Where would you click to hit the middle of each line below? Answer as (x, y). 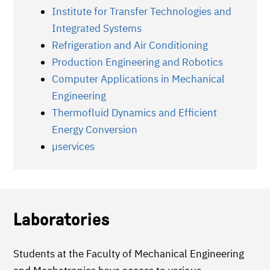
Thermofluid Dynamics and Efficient (134, 112)
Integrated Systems (97, 28)
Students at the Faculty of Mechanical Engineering (129, 253)
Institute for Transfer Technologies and (142, 11)
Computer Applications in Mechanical (138, 79)
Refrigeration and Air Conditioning (130, 45)
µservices (73, 146)
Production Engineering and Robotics (137, 62)
